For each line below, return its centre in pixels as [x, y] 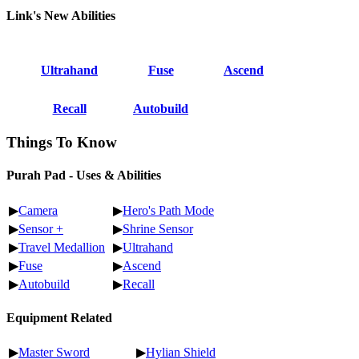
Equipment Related [59, 317]
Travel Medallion [62, 247]
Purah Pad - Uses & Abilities [84, 175]
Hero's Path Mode [168, 210]
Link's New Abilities [61, 16]
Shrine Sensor [158, 228]
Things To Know [62, 143]
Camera [38, 210]
